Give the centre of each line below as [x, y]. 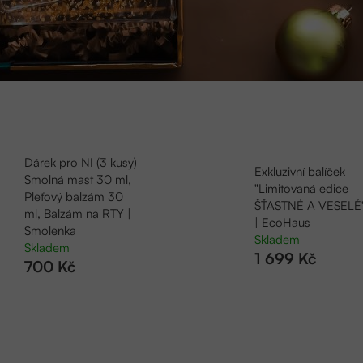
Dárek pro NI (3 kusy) [80, 163]
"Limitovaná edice [301, 188]
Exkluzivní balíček [300, 171]
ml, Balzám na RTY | [77, 214]
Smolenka [50, 231]
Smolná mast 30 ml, [77, 180]
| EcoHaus [282, 222]
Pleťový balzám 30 [73, 197]
